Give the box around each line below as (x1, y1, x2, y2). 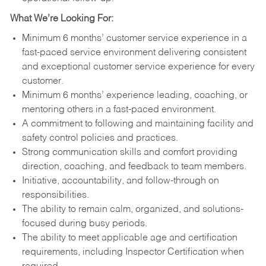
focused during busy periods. (21, 219, 147, 229)
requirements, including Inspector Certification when (21, 248, 244, 258)
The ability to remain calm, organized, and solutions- (21, 205, 243, 215)
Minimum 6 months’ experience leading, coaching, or (21, 91, 248, 101)
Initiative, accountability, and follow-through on (21, 176, 219, 186)
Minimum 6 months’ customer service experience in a (21, 34, 247, 44)
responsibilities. (21, 191, 89, 201)
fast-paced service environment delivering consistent (21, 48, 246, 58)
